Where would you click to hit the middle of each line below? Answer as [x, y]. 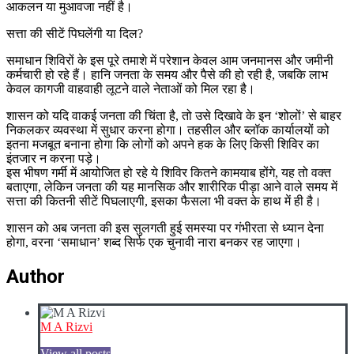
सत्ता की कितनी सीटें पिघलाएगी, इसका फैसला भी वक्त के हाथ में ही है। [164, 201]
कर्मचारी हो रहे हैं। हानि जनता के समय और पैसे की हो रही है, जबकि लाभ [167, 75]
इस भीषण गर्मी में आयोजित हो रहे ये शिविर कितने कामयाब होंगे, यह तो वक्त [169, 173]
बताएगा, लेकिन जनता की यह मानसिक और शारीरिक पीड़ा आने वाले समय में [172, 187]
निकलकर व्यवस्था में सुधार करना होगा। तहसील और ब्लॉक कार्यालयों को [168, 130]
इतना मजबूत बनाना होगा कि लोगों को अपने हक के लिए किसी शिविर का [163, 145]
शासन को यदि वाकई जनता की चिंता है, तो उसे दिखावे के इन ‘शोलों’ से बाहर [174, 116]
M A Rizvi [66, 327]
